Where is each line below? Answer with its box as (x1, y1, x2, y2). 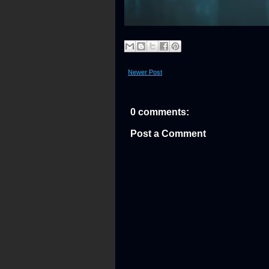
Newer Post (128, 68, 162, 76)
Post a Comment (130, 128, 206, 139)
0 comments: (130, 107, 189, 117)
